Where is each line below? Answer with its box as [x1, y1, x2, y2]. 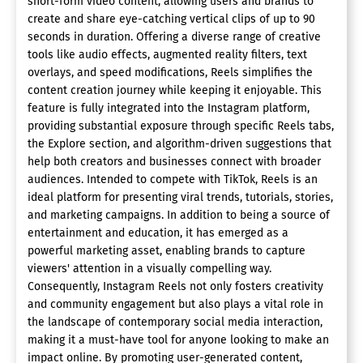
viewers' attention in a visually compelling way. [28, 262, 271, 276]
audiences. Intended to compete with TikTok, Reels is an [28, 173, 318, 187]
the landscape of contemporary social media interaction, [28, 315, 322, 330]
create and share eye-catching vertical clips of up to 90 [28, 12, 315, 27]
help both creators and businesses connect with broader [28, 155, 321, 169]
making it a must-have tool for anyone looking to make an [28, 333, 329, 348]
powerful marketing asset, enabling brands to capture [28, 244, 305, 258]
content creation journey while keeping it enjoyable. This [28, 83, 322, 98]
